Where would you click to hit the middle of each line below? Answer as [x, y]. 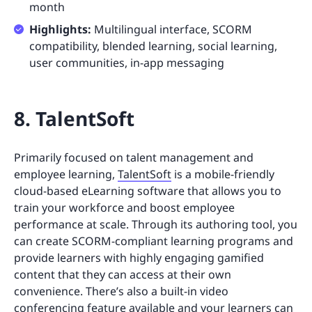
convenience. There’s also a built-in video [121, 291]
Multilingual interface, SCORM [172, 30]
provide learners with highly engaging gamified [139, 258]
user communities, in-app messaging [127, 63]
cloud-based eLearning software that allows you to [148, 191]
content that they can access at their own [123, 275]
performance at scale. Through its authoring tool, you [156, 225]
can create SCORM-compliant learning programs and [154, 241]
